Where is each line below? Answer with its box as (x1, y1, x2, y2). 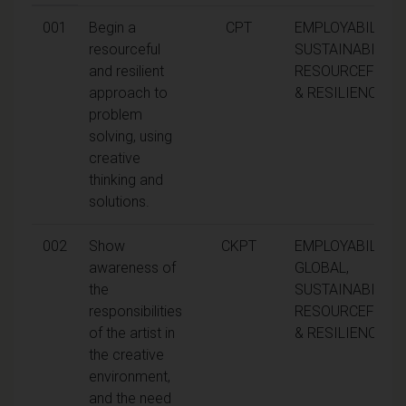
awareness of (89, 258, 176, 276)
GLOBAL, (295, 258, 349, 276)
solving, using (89, 127, 172, 145)
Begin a (89, 18, 136, 36)
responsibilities (89, 302, 182, 320)
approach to (89, 83, 168, 101)
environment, (89, 367, 170, 385)
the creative (89, 345, 164, 363)
